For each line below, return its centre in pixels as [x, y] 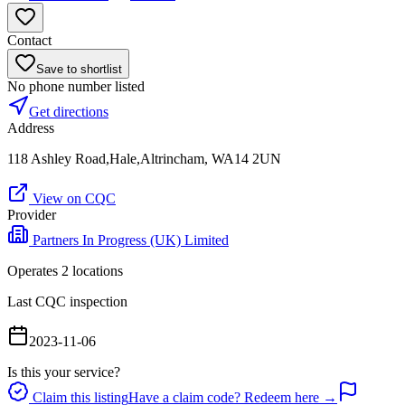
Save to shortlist [79, 70]
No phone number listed [76, 87]
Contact [29, 41]
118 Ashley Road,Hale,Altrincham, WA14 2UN [144, 159]
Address [31, 128]
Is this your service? [64, 372]
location [93, 271]
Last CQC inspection [67, 302]
